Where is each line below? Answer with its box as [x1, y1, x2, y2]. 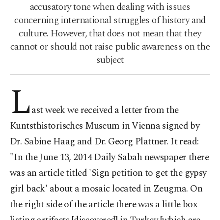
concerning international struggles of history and [14, 13, 206, 27]
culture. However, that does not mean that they [19, 26, 201, 41]
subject [96, 53, 124, 67]
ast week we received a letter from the [31, 103, 179, 117]
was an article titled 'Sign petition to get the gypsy [10, 166, 207, 180]
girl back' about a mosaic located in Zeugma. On [10, 182, 203, 196]
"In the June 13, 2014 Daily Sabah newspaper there [10, 150, 209, 165]
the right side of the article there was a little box [10, 197, 197, 212]
